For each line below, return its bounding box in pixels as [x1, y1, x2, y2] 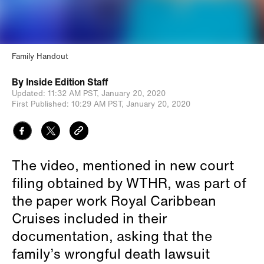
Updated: [12, 87, 45, 99]
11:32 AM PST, [48, 87, 99, 99]
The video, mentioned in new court [12, 154, 234, 175]
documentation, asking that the [12, 225, 212, 246]
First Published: [12, 98, 69, 110]
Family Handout [12, 50, 68, 62]
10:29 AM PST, [71, 98, 124, 110]
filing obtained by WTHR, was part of [12, 172, 246, 193]
